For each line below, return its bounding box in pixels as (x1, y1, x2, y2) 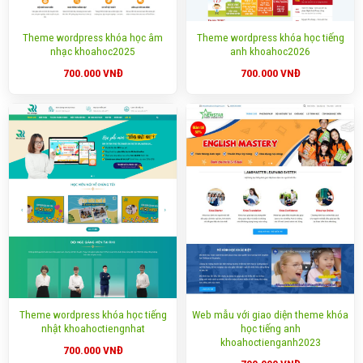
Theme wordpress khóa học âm (23, 31, 163, 44)
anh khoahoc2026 (230, 45, 310, 58)
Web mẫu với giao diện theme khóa (192, 308, 348, 322)
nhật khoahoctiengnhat (41, 322, 145, 335)
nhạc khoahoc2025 (50, 45, 135, 58)
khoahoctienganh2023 (220, 335, 321, 349)
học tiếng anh (240, 322, 301, 335)
